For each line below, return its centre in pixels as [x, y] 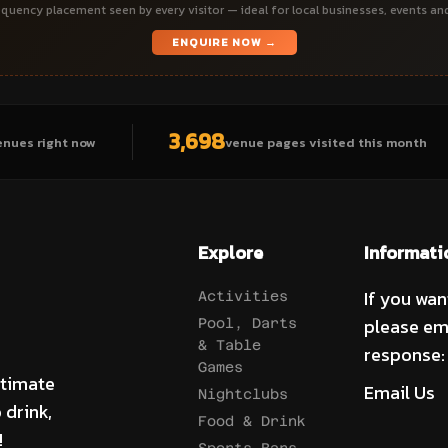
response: [404, 354]
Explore [231, 252]
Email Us [399, 392]
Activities [243, 296]
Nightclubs [243, 394]
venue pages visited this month [325, 142]
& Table [230, 345]
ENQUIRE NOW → [224, 42]
